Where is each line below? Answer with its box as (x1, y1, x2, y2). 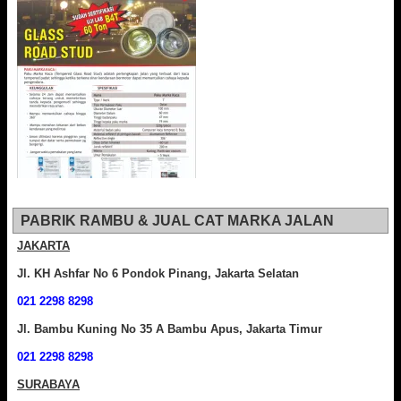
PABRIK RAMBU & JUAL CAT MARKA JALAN (21, 213, 334, 229)
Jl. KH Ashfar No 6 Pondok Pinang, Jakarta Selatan (17, 267, 299, 281)
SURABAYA (17, 378, 80, 392)
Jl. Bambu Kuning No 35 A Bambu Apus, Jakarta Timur (17, 322, 322, 337)
